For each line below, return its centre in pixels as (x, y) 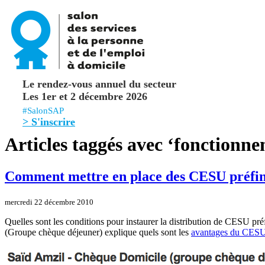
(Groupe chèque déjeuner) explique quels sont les (98, 232)
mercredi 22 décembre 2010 (49, 202)
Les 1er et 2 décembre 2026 (85, 96)
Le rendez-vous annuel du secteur (99, 84)
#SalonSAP (46, 111)
